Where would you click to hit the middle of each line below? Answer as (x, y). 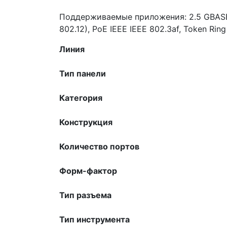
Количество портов (99, 146)
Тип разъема (85, 195)
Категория (81, 98)
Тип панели (83, 73)
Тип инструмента (94, 219)
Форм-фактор (88, 171)
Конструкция (86, 122)
